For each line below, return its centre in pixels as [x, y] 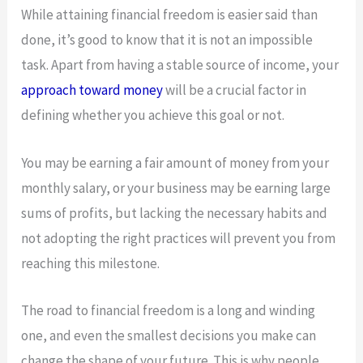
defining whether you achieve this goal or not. [154, 115]
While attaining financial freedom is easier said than [170, 15]
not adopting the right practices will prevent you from [179, 238]
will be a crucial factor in [235, 90]
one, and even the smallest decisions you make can [169, 335]
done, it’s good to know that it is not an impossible [167, 40]
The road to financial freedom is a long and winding [169, 310]
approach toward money [92, 90]
